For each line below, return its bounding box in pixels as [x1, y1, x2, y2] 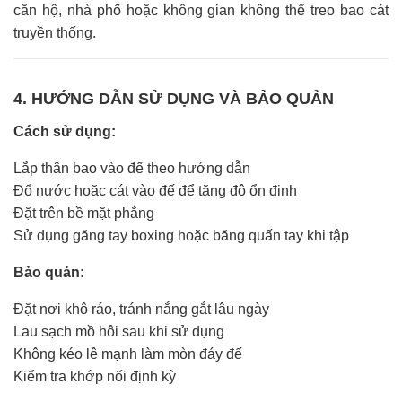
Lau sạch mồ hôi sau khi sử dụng [13, 323, 224, 339]
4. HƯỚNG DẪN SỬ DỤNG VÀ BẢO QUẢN [13, 89, 334, 108]
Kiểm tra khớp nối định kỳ [13, 368, 176, 384]
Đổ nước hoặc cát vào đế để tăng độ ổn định [13, 182, 297, 198]
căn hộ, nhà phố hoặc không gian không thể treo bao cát [13, 2, 389, 18]
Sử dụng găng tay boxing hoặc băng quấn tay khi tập [13, 227, 349, 243]
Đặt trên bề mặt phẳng [13, 205, 154, 221]
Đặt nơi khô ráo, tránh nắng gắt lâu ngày [13, 301, 269, 317]
